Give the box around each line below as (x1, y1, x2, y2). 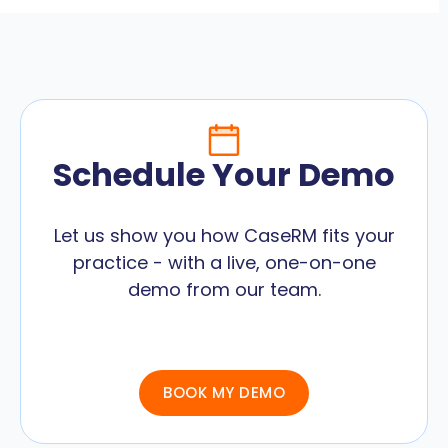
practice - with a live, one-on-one (72, 249, 376, 275)
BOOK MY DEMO (163, 381, 285, 403)
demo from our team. (127, 276, 321, 302)
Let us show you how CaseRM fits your (53, 222, 395, 248)
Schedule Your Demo (53, 151, 395, 197)
